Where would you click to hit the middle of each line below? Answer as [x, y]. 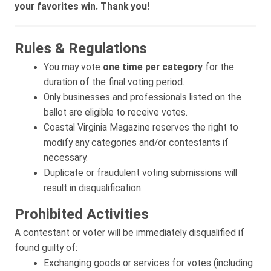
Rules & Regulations [81, 48]
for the [218, 67]
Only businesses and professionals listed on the [142, 97]
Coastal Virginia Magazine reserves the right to [141, 127]
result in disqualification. [93, 188]
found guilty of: [46, 248]
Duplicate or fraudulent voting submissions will [140, 173]
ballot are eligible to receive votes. [116, 112]
